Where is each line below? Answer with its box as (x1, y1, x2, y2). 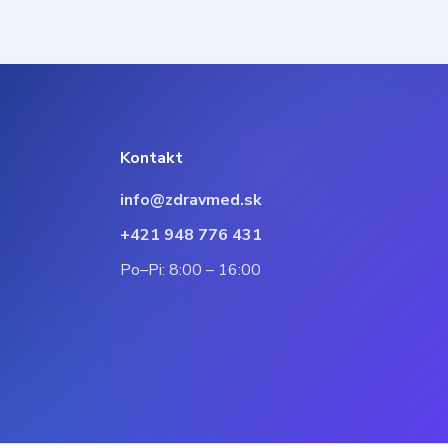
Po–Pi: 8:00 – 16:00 (119, 259, 261, 281)
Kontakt (119, 147, 184, 169)
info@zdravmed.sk (119, 189, 262, 211)
